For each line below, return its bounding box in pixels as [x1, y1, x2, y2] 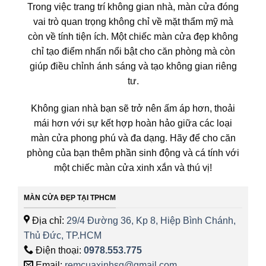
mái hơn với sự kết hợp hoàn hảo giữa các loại [34, 118, 232, 128]
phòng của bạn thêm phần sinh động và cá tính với [27, 147, 239, 158]
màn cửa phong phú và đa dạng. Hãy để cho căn [30, 132, 236, 143]
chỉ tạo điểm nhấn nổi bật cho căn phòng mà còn [31, 46, 235, 57]
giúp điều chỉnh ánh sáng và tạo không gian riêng [29, 61, 237, 72]
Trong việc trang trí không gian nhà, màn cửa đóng [27, 2, 239, 12]
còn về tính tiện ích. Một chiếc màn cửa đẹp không [28, 31, 238, 42]
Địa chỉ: [30, 216, 66, 226]
